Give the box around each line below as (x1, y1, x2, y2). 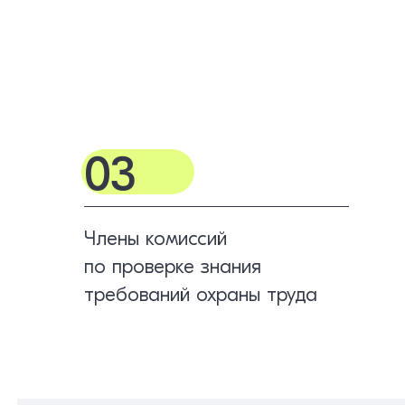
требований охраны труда (84, 282, 318, 306)
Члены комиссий (84, 226, 228, 250)
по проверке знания (84, 254, 262, 278)
